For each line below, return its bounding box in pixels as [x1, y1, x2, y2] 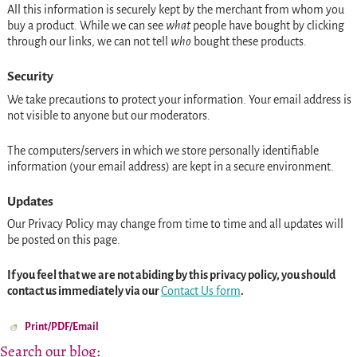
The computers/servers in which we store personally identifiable [6, 143, 319, 157]
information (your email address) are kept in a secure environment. [6, 159, 334, 173]
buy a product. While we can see [6, 19, 166, 33]
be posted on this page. [6, 233, 120, 246]
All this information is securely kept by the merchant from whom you [6, 3, 344, 17]
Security [6, 69, 53, 84]
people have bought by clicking [190, 19, 344, 33]
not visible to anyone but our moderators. [6, 108, 213, 122]
